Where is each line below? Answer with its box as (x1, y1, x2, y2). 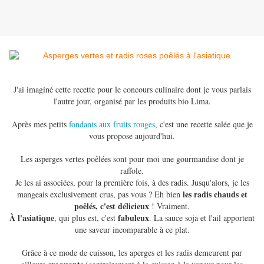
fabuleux (118, 212, 149, 225)
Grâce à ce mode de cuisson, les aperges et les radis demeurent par (22, 247, 242, 259)
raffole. (120, 165, 144, 177)
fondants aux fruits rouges (68, 118, 155, 130)
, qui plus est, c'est (54, 212, 118, 224)
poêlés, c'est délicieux (74, 200, 149, 213)
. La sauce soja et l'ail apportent (149, 212, 255, 224)
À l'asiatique (9, 212, 54, 225)
